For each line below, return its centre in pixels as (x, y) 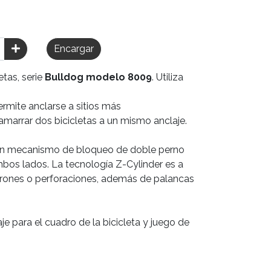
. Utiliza (168, 77)
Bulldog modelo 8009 (98, 77)
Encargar (73, 49)
